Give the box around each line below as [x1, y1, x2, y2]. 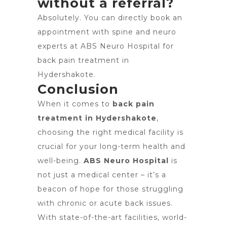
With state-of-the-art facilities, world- [37, 213, 187, 222]
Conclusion [37, 82, 119, 97]
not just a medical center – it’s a [37, 170, 166, 179]
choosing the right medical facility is [37, 128, 183, 137]
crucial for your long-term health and [37, 142, 185, 151]
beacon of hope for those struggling [37, 184, 183, 194]
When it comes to [37, 99, 112, 108]
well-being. [37, 156, 84, 165]
